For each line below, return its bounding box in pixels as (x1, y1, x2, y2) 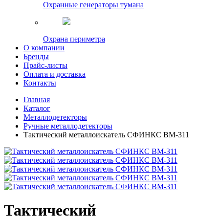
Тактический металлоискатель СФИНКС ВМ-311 (23, 131, 189, 139)
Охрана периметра (43, 35, 105, 43)
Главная (23, 95, 50, 104)
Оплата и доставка (23, 70, 86, 78)
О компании (23, 44, 65, 52)
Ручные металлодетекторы (23, 122, 112, 130)
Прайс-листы (23, 61, 67, 69)
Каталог (23, 104, 50, 112)
